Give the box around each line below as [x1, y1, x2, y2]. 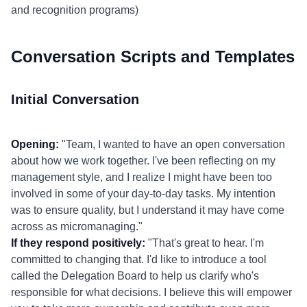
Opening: [11, 138, 59, 150]
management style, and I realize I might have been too [11, 171, 272, 183]
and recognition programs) [11, 4, 138, 16]
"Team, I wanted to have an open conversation [59, 138, 285, 150]
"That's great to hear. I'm [145, 237, 264, 249]
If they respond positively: [11, 237, 145, 249]
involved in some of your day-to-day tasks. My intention [11, 188, 275, 199]
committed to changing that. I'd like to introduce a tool [11, 254, 267, 265]
